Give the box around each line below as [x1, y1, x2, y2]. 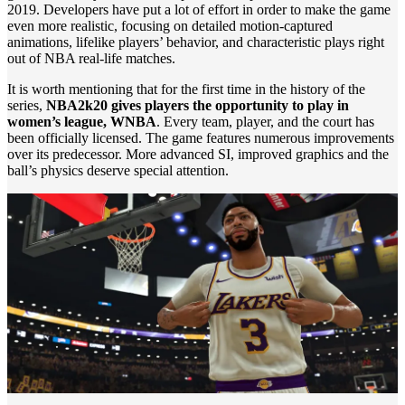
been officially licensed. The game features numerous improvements [7, 130, 394, 146]
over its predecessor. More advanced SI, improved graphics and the [7, 146, 389, 163]
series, [7, 98, 46, 114]
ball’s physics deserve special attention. [7, 163, 229, 179]
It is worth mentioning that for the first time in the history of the [7, 81, 365, 98]
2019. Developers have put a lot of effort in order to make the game [7, 2, 391, 18]
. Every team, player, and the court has [156, 114, 374, 130]
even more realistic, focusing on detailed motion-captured [7, 18, 333, 34]
